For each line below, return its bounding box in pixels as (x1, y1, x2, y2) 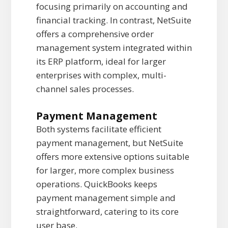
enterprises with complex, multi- (36, 69, 166, 81)
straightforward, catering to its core (36, 206, 179, 218)
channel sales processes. (36, 83, 134, 95)
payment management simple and (36, 192, 176, 204)
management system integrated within (36, 42, 192, 54)
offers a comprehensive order (36, 28, 154, 40)
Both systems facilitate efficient (36, 123, 161, 135)
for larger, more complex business (36, 164, 174, 177)
